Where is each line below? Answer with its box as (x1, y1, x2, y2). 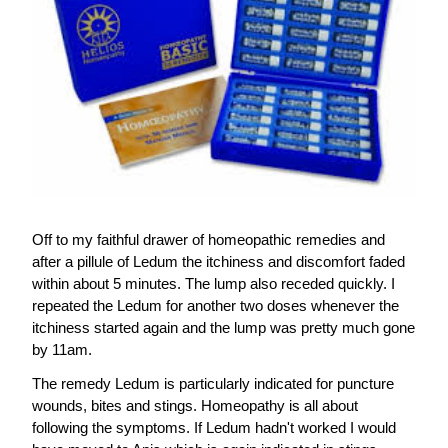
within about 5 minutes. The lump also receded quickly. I (32, 275, 395, 292)
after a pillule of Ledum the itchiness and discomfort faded (32, 253, 405, 270)
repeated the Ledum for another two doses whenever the (32, 297, 399, 314)
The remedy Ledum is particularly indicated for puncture (32, 375, 394, 392)
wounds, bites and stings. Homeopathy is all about (32, 397, 358, 414)
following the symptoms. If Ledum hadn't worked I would (32, 419, 396, 436)
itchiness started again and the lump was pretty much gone (32, 319, 415, 336)
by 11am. (32, 341, 92, 358)
